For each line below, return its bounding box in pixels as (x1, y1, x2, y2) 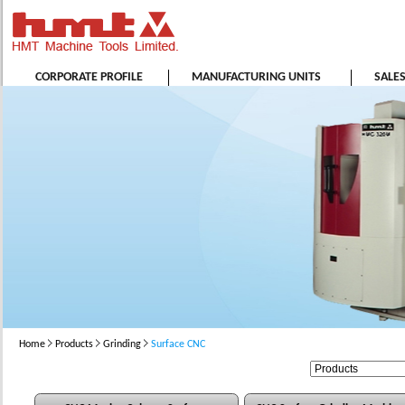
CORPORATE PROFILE (34, 71, 143, 84)
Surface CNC (150, 339, 205, 350)
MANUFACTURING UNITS (191, 71, 321, 84)
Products (54, 339, 93, 350)
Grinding (102, 339, 141, 350)
